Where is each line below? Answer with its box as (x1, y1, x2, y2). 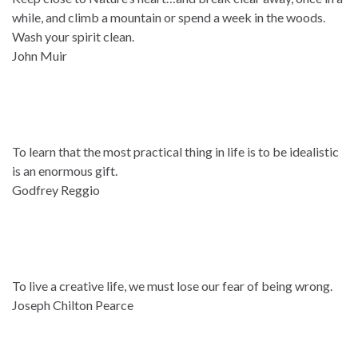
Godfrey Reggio (12, 181, 100, 197)
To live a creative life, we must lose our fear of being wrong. (12, 277, 332, 293)
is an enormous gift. (12, 162, 117, 178)
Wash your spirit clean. (12, 28, 134, 44)
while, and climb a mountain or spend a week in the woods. (12, 9, 325, 25)
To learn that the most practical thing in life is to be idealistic (12, 143, 339, 159)
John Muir (12, 47, 67, 63)
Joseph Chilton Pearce (12, 296, 133, 312)
